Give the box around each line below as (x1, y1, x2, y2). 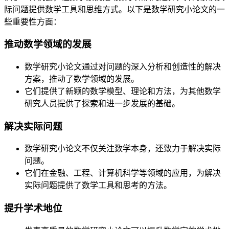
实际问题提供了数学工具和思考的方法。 (25, 181, 172, 190)
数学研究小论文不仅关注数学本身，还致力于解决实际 (25, 144, 221, 153)
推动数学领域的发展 (4, 39, 91, 50)
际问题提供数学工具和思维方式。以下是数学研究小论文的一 (4, 5, 225, 14)
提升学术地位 (4, 203, 62, 214)
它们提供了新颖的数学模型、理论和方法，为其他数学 (25, 86, 221, 96)
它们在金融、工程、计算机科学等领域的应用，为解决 (25, 169, 221, 178)
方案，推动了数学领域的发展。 (25, 74, 139, 83)
